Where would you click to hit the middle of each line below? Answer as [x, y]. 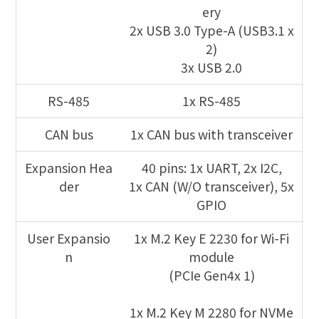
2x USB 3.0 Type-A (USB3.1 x [211, 30]
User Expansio [69, 238]
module [212, 256]
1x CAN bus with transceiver [212, 134]
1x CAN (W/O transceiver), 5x [212, 186]
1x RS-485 [212, 100]
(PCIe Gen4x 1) [211, 275]
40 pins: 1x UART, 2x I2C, [211, 167]
